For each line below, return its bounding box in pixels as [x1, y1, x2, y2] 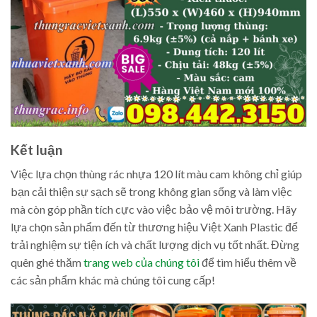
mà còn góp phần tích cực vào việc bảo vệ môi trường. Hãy [11, 202, 296, 217]
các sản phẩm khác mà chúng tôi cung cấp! [11, 273, 215, 287]
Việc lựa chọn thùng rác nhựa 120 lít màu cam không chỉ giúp [11, 167, 302, 181]
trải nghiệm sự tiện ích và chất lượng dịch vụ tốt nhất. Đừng [11, 238, 299, 252]
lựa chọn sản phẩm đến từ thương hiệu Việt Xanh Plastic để [11, 220, 298, 234]
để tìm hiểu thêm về [200, 255, 296, 270]
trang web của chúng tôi [83, 255, 200, 270]
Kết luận [11, 141, 63, 158]
